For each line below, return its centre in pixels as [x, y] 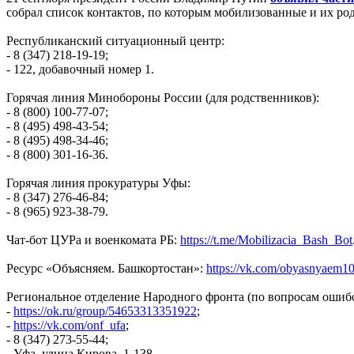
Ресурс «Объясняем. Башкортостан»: [106, 269]
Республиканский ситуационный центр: [115, 41]
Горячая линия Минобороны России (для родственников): [163, 98]
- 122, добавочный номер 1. [80, 70]
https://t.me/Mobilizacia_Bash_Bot [266, 240]
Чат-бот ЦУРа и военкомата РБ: [93, 240]
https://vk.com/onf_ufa [70, 326]
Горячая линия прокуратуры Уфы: [98, 183]
